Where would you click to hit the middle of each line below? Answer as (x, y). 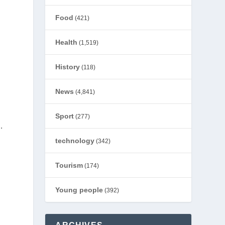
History (68, 67)
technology (75, 141)
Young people (79, 190)
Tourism (69, 165)
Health (67, 42)
